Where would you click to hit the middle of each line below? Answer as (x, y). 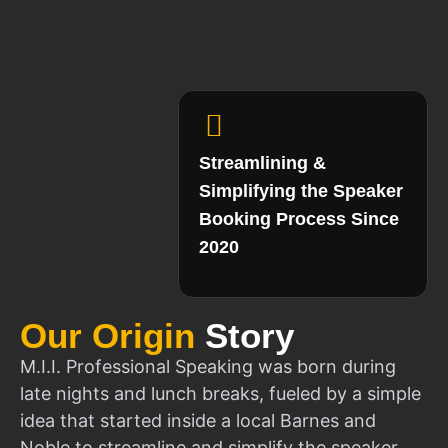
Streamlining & (262, 162)
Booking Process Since (299, 218)
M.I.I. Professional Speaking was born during (208, 366)
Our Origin (112, 335)
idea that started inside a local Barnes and (198, 420)
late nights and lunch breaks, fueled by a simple (220, 393)
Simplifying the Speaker (301, 190)
